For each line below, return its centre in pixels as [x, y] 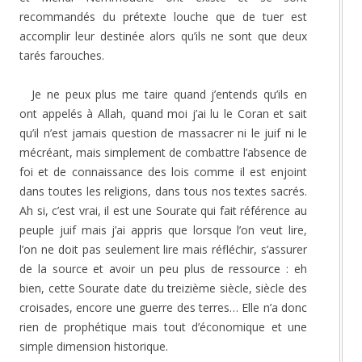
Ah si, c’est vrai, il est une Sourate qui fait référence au [163, 210]
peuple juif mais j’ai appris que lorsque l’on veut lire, [163, 229]
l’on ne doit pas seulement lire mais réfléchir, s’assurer [163, 249]
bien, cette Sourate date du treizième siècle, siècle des [163, 288]
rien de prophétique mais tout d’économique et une [163, 326]
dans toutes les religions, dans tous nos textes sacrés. [163, 191]
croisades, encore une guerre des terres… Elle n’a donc [163, 307]
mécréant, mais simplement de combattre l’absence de [163, 152]
